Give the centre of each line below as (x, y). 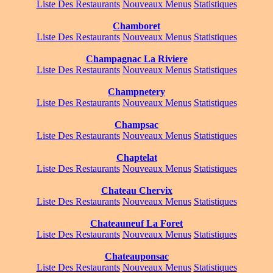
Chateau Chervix (136, 191)
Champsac (136, 125)
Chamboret (136, 26)
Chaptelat (136, 158)
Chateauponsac (136, 257)
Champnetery (136, 92)
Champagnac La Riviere (136, 59)
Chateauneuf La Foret (136, 224)
